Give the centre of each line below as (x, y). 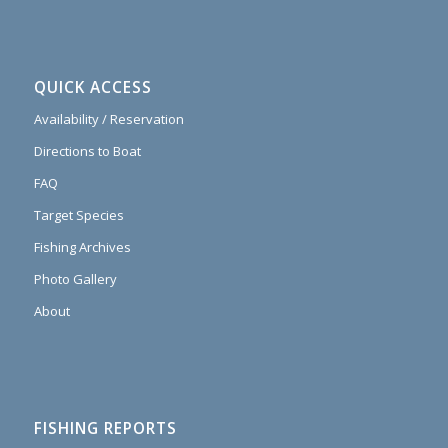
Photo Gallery (75, 279)
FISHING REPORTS (105, 429)
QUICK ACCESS (92, 88)
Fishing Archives (82, 247)
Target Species (78, 215)
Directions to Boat (87, 151)
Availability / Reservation (108, 119)
